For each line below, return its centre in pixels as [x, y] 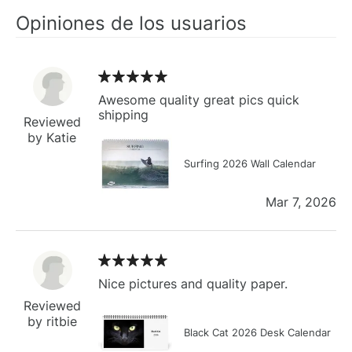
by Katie [52, 137]
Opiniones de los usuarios [131, 23]
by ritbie [52, 321]
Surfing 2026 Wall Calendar [250, 163]
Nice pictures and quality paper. [193, 283]
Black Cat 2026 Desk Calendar [257, 332]
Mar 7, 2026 [301, 202]
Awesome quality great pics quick [199, 99]
